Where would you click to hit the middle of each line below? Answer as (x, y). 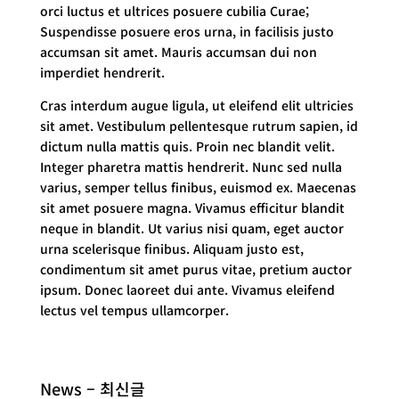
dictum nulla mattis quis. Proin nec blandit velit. (187, 146)
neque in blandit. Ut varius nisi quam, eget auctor (191, 228)
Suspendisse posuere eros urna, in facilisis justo (187, 31)
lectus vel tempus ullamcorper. (134, 310)
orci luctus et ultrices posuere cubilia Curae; (174, 11)
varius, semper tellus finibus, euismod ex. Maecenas (198, 187)
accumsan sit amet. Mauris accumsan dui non (178, 52)
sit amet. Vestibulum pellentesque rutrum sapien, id (199, 126)
